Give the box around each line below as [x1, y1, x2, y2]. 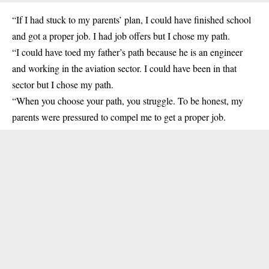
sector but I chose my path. [12, 78, 113, 91]
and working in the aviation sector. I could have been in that [12, 62, 237, 74]
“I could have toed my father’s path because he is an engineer [12, 46, 243, 58]
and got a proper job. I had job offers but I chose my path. [12, 29, 230, 42]
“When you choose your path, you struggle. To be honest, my [12, 94, 243, 107]
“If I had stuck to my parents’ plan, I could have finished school [12, 13, 251, 26]
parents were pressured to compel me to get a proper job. [12, 110, 226, 123]
